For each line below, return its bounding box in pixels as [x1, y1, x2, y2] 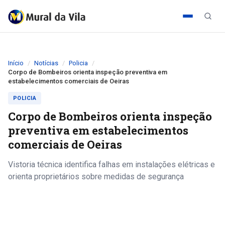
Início [8, 59, 24, 67]
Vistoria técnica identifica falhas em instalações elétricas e [8, 160, 215, 169]
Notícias [34, 59, 58, 67]
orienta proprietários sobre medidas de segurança [8, 172, 184, 181]
